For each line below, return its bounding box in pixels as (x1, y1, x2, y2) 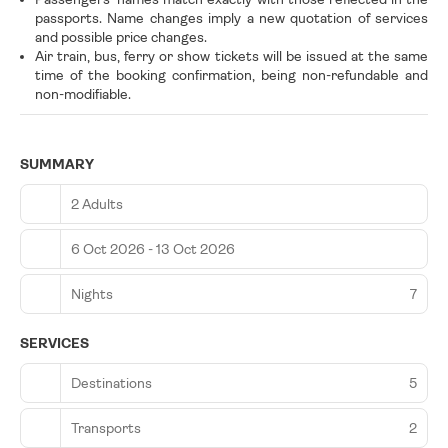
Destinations (71, 374, 152, 391)
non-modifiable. (35, 86, 134, 103)
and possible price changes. (35, 29, 207, 46)
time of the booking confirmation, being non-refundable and (35, 67, 428, 84)
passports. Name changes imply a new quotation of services (35, 10, 428, 27)
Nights (71, 285, 113, 302)
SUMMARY (20, 156, 94, 173)
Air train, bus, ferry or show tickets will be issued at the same (35, 48, 428, 65)
